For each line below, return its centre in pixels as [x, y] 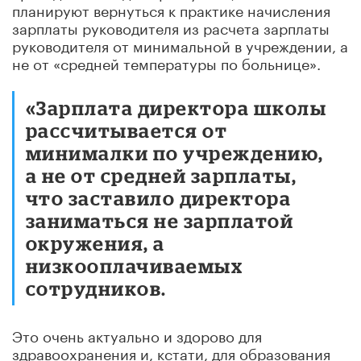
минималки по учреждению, [175, 152]
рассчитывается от [127, 130]
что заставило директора [159, 197]
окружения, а [95, 243]
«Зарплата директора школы [176, 107]
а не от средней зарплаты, [162, 175]
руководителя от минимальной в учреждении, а [180, 44]
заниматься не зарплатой [160, 220]
